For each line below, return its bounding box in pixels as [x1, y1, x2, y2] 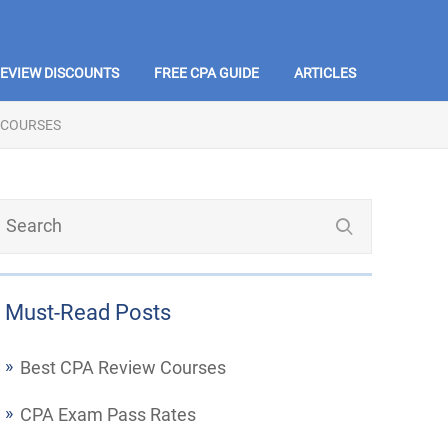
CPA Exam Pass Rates [20, 404, 197, 425]
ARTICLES [294, 65, 356, 81]
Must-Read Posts [5, 300, 172, 325]
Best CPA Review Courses [20, 357, 227, 378]
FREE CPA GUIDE [154, 65, 259, 81]
